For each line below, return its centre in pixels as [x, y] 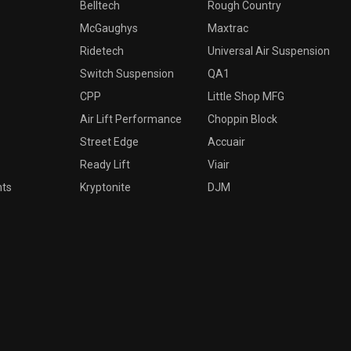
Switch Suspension [127, 73]
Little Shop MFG [246, 96]
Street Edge [109, 141]
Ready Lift [105, 164]
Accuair [226, 141]
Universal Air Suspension [269, 51]
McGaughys [109, 28]
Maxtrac [228, 28]
